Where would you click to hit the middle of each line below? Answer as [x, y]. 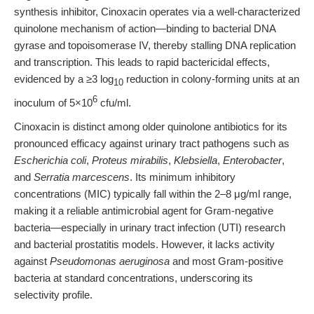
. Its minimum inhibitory [183, 177]
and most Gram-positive [226, 261]
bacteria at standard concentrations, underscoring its [134, 278]
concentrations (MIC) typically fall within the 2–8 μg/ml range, [153, 194]
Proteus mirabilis [130, 160]
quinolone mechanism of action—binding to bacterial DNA [145, 28]
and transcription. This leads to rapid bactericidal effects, [142, 62]
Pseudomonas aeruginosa [110, 261]
